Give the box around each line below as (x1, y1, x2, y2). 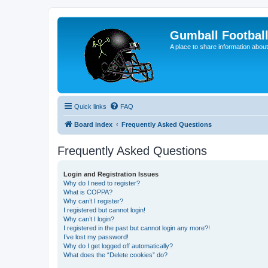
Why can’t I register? (63, 197, 123, 205)
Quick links (74, 103, 106, 110)
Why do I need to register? (63, 179, 140, 187)
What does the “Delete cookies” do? (63, 251, 167, 258)
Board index (74, 121, 112, 128)
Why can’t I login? (63, 215, 114, 223)
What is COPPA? (63, 188, 112, 196)
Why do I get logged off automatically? (63, 242, 173, 249)
